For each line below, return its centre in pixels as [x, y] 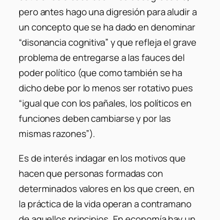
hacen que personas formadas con [91, 173]
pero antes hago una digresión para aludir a [108, 12]
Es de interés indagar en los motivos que [102, 158]
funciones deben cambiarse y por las [95, 119]
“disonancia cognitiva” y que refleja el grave [108, 42]
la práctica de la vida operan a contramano [105, 204]
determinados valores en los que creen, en [107, 188]
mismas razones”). [57, 134]
